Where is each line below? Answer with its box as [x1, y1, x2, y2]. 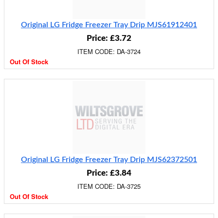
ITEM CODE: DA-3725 [77, 182, 141, 191]
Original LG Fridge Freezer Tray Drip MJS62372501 [21, 156, 197, 163]
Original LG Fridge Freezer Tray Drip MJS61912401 [21, 21, 197, 29]
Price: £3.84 [87, 169, 131, 177]
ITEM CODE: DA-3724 [77, 47, 141, 56]
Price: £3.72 [87, 34, 131, 42]
